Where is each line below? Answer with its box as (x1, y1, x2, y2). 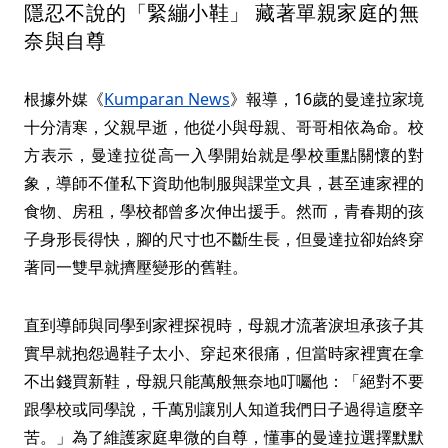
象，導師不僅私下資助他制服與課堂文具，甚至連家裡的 (24, 172, 424, 195)
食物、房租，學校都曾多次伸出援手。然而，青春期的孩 (24, 200, 424, 223)
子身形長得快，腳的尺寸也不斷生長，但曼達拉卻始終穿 (24, 228, 424, 251)
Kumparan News (104, 88, 230, 111)
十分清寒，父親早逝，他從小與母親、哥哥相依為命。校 (24, 116, 424, 139)
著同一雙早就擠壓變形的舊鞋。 (24, 256, 248, 279)
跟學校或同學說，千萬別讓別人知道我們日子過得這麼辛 (24, 398, 424, 421)
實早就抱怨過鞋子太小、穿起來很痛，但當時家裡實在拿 (24, 342, 424, 365)
